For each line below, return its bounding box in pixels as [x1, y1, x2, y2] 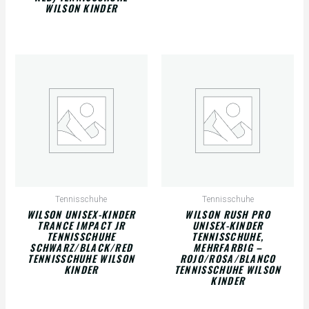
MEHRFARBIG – [192, 240, 263, 255]
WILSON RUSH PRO [185, 207, 270, 222]
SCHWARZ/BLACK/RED [30, 240, 133, 255]
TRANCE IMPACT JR [37, 218, 126, 233]
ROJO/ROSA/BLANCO [179, 251, 276, 266]
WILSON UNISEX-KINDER [26, 207, 136, 222]
